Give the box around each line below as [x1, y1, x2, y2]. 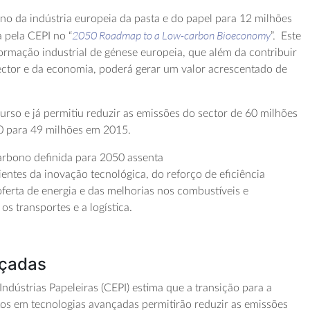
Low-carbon [162, 28, 215, 43]
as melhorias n [94, 185, 164, 197]
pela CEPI [5, 30, 54, 42]
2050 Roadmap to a [72, 28, 163, 43]
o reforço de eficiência [158, 169, 266, 181]
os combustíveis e [163, 185, 249, 197]
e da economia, [21, 64, 97, 75]
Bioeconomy [215, 28, 271, 43]
